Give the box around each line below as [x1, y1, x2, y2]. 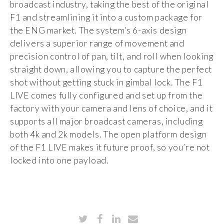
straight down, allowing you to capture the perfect [10, 64, 212, 75]
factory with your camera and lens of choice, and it [10, 103, 213, 114]
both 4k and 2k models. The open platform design [10, 129, 207, 140]
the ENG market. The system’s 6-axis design [10, 25, 187, 36]
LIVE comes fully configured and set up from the [10, 90, 203, 101]
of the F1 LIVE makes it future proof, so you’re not [10, 142, 210, 153]
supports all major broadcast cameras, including [10, 116, 203, 127]
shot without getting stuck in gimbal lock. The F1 [10, 77, 203, 88]
